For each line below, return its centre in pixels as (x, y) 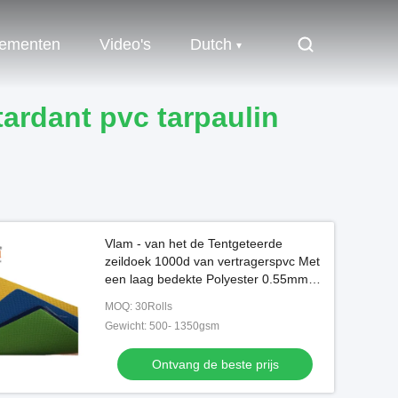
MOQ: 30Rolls (139, 306)
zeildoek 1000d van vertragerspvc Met (212, 261)
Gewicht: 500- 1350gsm (162, 326)
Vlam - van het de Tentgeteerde (194, 243)
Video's (125, 44)
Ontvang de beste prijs (215, 364)
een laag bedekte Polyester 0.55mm (207, 279)
